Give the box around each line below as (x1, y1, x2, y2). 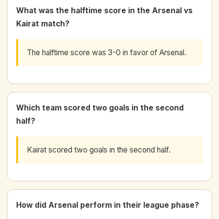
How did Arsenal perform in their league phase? (16, 200, 199, 210)
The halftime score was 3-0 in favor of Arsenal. (27, 47, 186, 57)
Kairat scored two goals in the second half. (27, 145, 171, 154)
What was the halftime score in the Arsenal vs (16, 5, 193, 15)
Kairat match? (16, 19, 69, 28)
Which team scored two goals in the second (16, 103, 184, 112)
